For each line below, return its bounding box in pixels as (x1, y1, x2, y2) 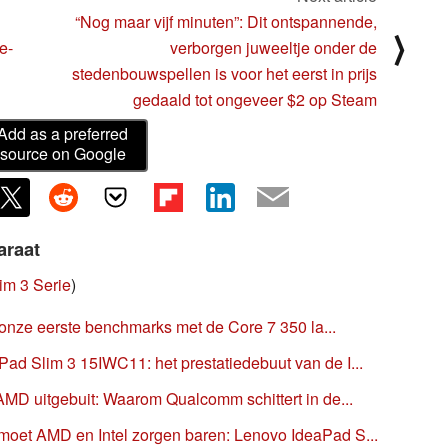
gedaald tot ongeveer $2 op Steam (133, 87, 377, 111)
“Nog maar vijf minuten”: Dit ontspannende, (75, 9, 377, 33)
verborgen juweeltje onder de (170, 35, 377, 59)
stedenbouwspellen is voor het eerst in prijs (72, 61, 377, 85)
